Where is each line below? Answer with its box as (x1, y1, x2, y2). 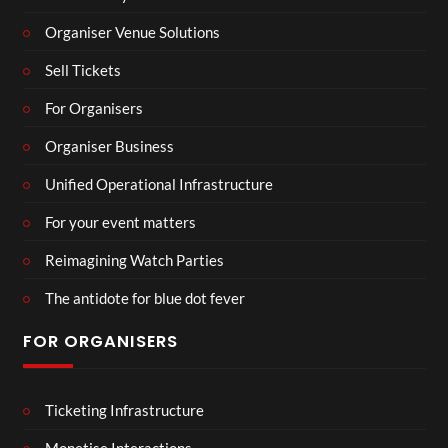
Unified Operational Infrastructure (45, 174, 273, 193)
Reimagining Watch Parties (45, 250, 224, 269)
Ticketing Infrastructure (45, 401, 204, 420)
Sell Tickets (45, 60, 121, 79)
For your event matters (45, 212, 196, 231)
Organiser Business (45, 136, 174, 155)
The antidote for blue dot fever (45, 288, 245, 307)
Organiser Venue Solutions (45, 22, 220, 41)
